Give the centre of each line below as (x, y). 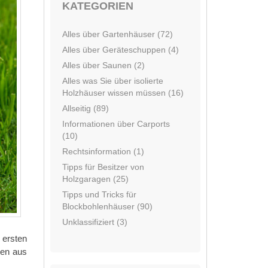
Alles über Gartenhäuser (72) (118, 34)
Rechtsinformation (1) (103, 151)
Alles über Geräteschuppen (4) (121, 50)
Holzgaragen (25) (95, 179)
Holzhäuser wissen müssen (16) (123, 93)
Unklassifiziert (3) (95, 222)
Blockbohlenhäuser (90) (107, 206)
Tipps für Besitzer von (103, 167)
